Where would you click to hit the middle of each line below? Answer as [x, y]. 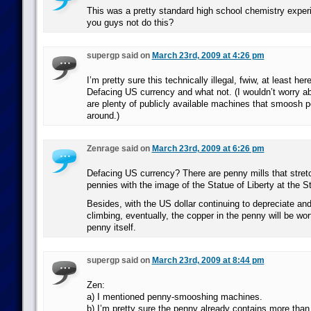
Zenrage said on [119, 149]
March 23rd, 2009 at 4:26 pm [208, 56]
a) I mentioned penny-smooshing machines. [174, 297]
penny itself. [111, 227]
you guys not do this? [130, 23]
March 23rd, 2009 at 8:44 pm [208, 260]
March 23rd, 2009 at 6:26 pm [208, 149]
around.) [103, 116]
